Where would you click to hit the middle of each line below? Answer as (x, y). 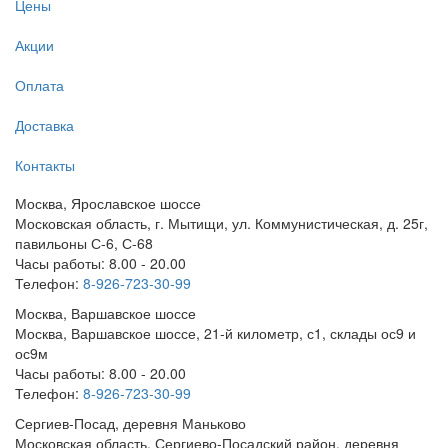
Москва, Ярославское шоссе (108, 202)
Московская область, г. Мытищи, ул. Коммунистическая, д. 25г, (221, 222)
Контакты (45, 165)
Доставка (44, 125)
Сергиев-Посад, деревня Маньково (130, 422)
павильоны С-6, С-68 (84, 242)
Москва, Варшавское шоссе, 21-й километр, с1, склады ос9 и (215, 332)
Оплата (39, 85)
